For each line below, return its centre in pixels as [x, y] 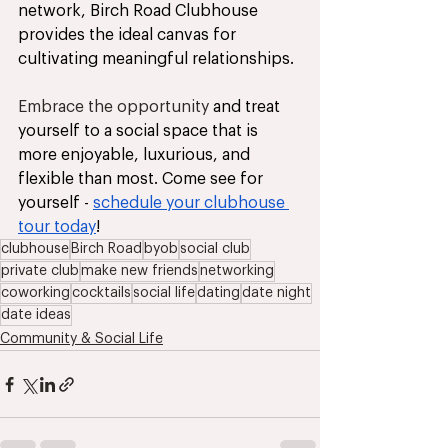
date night [276, 293]
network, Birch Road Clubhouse [140, 11]
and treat [246, 107]
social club [215, 249]
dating [218, 293]
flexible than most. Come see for [142, 179]
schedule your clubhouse [191, 203]
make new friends [139, 271]
